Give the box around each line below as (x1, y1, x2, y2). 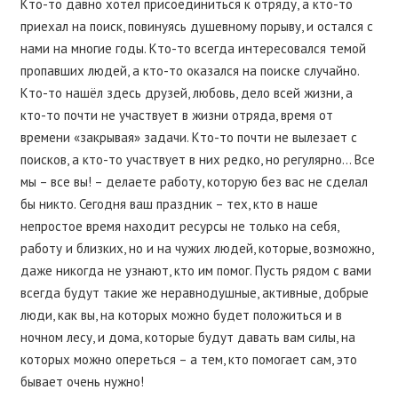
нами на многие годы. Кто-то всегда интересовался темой (20, 39, 366, 57)
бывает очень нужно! (20, 372, 144, 390)
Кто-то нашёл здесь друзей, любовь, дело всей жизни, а (20, 84, 353, 101)
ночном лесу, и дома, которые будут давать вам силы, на (20, 328, 355, 346)
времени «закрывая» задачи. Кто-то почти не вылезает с (20, 128, 357, 146)
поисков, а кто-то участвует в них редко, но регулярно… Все (20, 150, 375, 168)
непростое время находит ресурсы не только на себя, (20, 217, 338, 235)
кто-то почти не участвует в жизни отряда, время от (20, 106, 333, 123)
